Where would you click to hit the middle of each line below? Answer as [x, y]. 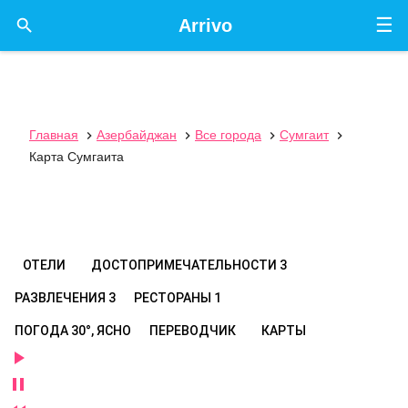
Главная [54, 135]
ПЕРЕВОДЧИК [193, 331]
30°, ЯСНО [101, 331]
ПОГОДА [43, 331]
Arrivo [205, 25]
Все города [228, 135]
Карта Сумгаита [76, 157]
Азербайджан [137, 135]
